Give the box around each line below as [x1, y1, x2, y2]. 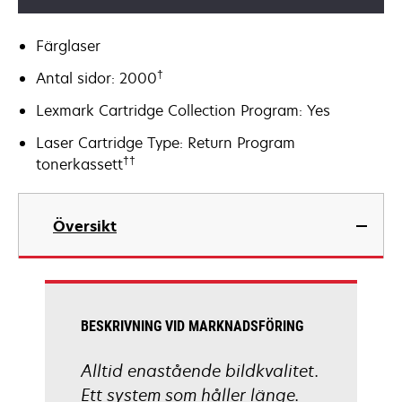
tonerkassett [36, 154, 123, 174]
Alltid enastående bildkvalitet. [81, 360, 318, 381]
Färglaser [36, 36, 100, 56]
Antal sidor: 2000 [36, 68, 157, 88]
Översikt [53, 216, 117, 236]
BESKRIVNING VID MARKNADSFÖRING [81, 318, 303, 335]
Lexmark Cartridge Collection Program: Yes [36, 100, 330, 120]
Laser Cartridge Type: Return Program [36, 133, 295, 153]
